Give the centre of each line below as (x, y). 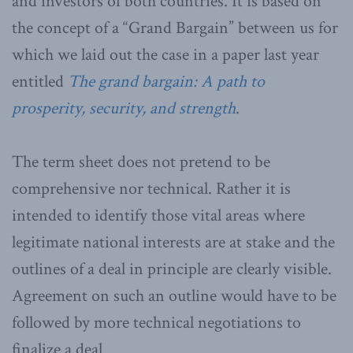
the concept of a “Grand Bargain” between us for (175, 28)
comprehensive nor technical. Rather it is (151, 189)
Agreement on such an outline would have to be (174, 296)
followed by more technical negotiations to (156, 323)
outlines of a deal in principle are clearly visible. (172, 269)
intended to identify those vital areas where (158, 216)
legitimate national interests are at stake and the (173, 243)
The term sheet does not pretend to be (141, 162)
